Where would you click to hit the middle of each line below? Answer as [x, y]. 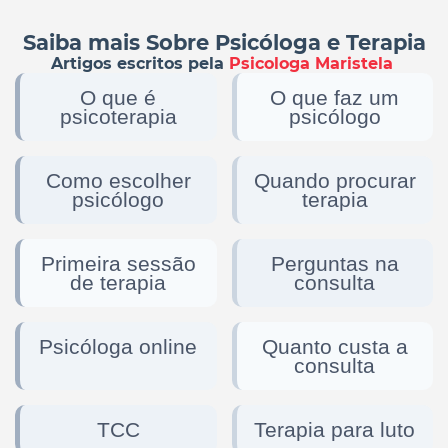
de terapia [118, 282]
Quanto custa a [334, 346]
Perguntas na [334, 263]
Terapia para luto [335, 429]
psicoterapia [118, 116]
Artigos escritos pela [139, 63]
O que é [118, 97]
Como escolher [118, 180]
